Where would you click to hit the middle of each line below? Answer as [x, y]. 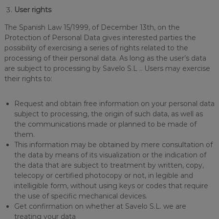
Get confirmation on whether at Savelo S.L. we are [100, 206]
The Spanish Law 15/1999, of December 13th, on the [92, 27]
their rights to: [28, 79]
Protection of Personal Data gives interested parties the [100, 38]
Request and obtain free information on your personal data [114, 104]
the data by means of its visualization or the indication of [110, 155]
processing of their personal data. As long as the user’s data [105, 58]
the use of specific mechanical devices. [80, 196]
